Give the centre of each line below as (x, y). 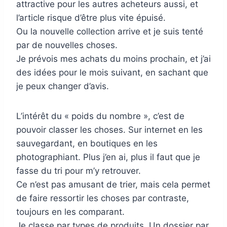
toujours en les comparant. (70, 212)
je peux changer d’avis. (63, 86)
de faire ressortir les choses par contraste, (103, 198)
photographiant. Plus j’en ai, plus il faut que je (108, 157)
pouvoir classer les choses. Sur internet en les (109, 129)
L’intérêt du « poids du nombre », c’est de (100, 116)
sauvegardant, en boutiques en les (87, 143)
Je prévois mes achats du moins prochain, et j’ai (113, 59)
